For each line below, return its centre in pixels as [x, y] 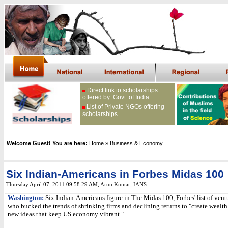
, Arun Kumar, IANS [122, 184]
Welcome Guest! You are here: [47, 143]
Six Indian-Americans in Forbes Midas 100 [115, 174]
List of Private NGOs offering [125, 107]
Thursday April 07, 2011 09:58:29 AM [52, 184]
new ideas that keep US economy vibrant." [66, 214]
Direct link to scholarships [122, 90]
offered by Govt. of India [116, 97]
